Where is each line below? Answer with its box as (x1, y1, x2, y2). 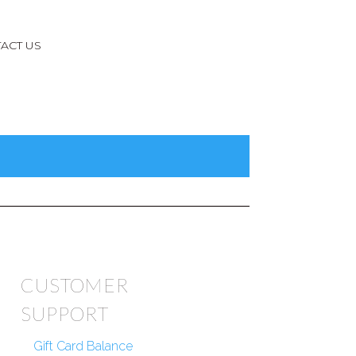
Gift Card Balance (33, 338, 133, 354)
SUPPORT (21, 301, 110, 325)
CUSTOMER (21, 273, 130, 296)
